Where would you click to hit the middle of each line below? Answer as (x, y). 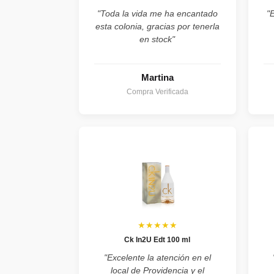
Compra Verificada (157, 91)
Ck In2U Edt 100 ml (157, 239)
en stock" (157, 39)
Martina (157, 77)
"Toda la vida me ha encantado (157, 13)
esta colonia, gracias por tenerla (157, 26)
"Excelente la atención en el (157, 257)
